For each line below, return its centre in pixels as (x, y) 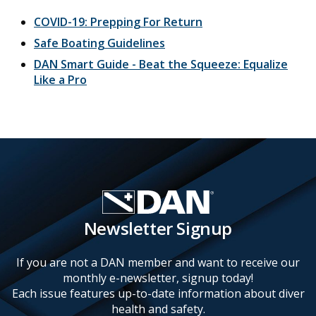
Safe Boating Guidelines (99, 43)
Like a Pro (60, 80)
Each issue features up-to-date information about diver (158, 294)
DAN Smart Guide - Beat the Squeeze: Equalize (161, 65)
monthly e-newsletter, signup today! (158, 278)
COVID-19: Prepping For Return (118, 22)
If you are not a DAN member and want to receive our (158, 263)
